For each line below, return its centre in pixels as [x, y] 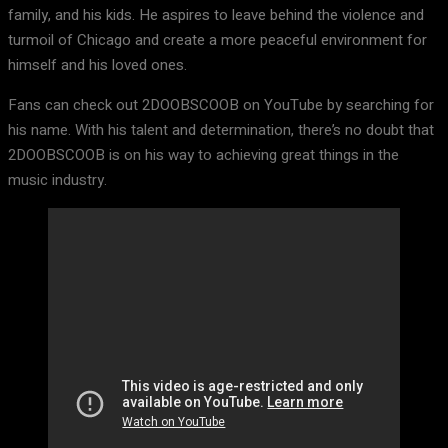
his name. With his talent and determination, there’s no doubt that [221, 130]
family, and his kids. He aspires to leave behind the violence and [216, 15]
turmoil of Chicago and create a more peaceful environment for [217, 40]
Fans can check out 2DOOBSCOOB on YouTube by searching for [221, 105]
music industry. [57, 180]
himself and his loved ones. [97, 65]
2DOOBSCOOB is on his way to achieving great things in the [203, 155]
